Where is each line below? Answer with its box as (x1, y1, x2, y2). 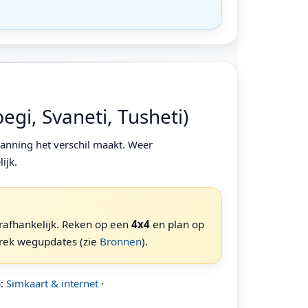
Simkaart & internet (6, 276, 99, 290)
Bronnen (99, 234, 142, 248)
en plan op (149, 217, 204, 231)
